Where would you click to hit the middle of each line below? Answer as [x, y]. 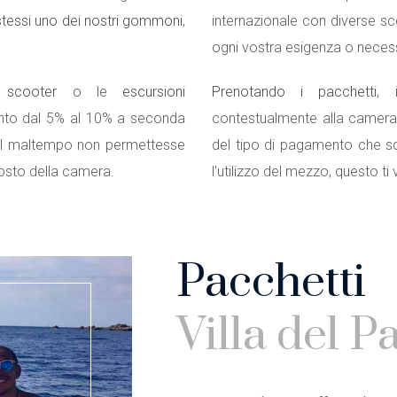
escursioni [154, 92]
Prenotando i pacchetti [295, 92]
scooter [32, 92]
